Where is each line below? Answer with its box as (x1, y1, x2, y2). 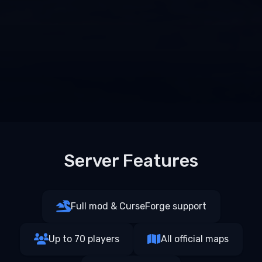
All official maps (160, 233, 229, 245)
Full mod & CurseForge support (70, 201, 206, 212)
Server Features (64, 150, 198, 172)
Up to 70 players (48, 233, 119, 245)
